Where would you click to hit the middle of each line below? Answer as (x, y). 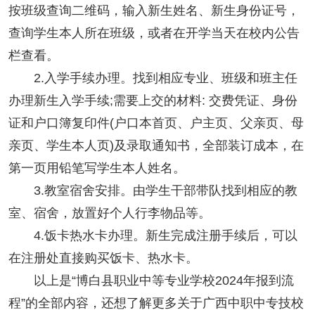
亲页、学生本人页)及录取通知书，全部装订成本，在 (156, 146)
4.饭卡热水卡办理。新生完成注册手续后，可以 (153, 236)
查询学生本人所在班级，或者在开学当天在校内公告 (154, 33)
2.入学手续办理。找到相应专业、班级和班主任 (153, 78)
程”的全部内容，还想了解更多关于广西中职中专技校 (156, 303)
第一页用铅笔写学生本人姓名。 (97, 168)
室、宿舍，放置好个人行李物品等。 (109, 213)
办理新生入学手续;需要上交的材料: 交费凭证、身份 (153, 101)
